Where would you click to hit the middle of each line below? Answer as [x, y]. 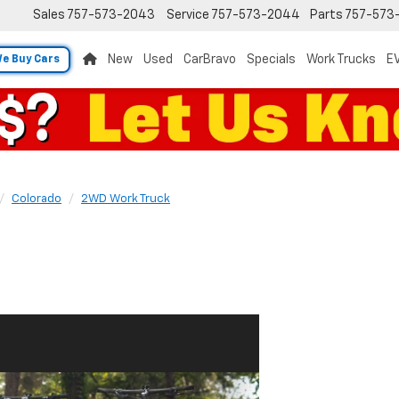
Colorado [37, 199]
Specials [271, 59]
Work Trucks [341, 59]
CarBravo [210, 59]
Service [188, 16]
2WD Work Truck [126, 199]
